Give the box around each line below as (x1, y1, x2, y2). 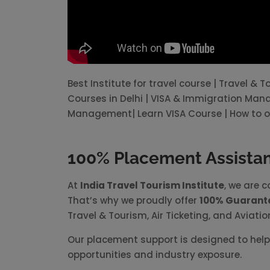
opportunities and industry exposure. (67, 248, 242, 261)
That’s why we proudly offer (67, 194, 199, 207)
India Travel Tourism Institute (80, 179, 224, 192)
